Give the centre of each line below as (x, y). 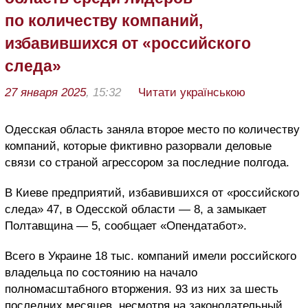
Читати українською (192, 92)
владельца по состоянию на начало (101, 272)
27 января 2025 (45, 92)
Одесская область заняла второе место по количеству (152, 129)
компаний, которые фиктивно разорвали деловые (138, 146)
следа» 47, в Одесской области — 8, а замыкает (136, 209)
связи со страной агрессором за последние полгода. (147, 162)
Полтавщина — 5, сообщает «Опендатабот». (126, 225)
